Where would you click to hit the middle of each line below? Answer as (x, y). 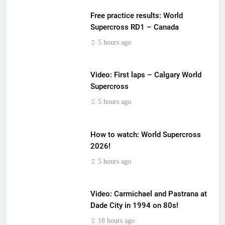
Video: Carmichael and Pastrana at (148, 194)
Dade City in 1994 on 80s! (134, 205)
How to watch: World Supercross (145, 134)
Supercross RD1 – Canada (134, 27)
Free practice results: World (136, 15)
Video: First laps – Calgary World (146, 75)
